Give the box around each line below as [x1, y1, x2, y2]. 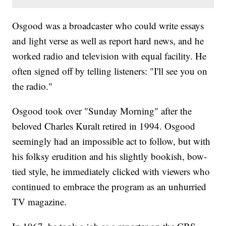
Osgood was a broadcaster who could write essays [12, 19, 204, 32]
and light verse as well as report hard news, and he [12, 34, 204, 47]
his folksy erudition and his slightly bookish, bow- [12, 150, 207, 163]
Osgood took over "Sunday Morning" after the [12, 104, 192, 118]
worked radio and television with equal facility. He [12, 49, 207, 63]
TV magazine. [12, 195, 67, 208]
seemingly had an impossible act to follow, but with [12, 135, 211, 148]
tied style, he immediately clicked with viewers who [12, 165, 210, 178]
